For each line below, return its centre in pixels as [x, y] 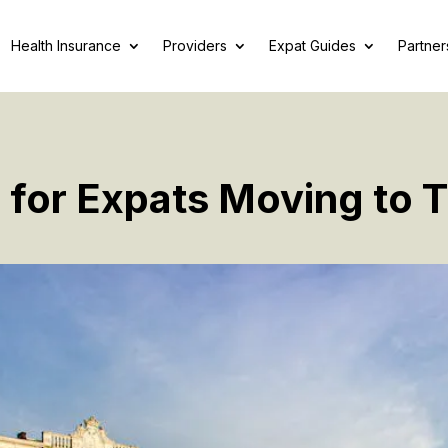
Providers [195, 45]
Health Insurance [66, 45]
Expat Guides [312, 45]
